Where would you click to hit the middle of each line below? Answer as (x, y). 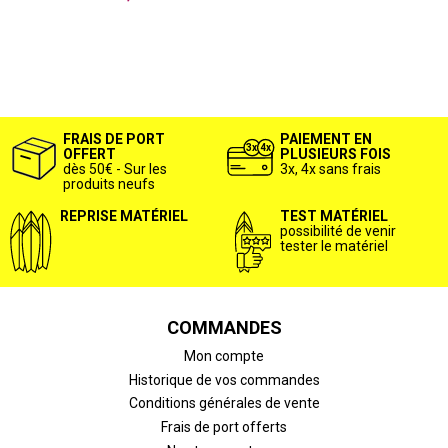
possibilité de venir (338, 230)
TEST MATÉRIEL (334, 215)
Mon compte (224, 356)
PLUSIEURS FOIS (335, 153)
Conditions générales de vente (224, 403)
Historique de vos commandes (224, 379)
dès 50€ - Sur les (114, 168)
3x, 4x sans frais (330, 168)
